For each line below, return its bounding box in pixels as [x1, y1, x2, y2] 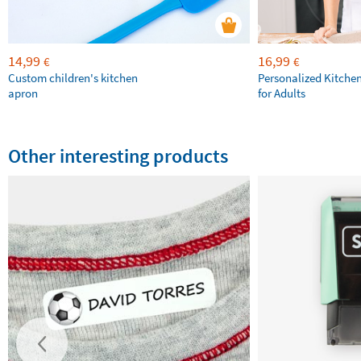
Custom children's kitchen [8, 70, 138, 85]
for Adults [258, 85, 305, 101]
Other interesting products [8, 143, 228, 168]
